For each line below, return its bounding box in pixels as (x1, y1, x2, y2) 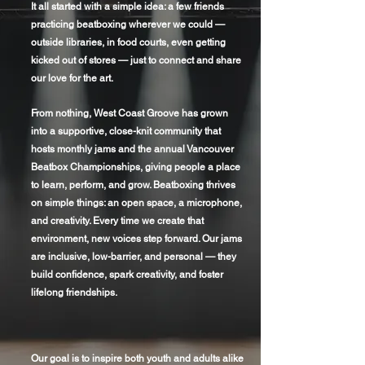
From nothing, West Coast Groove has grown (31, 108, 228, 119)
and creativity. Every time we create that (31, 215, 204, 226)
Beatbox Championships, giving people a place (31, 161, 240, 173)
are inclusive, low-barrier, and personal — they (31, 251, 236, 262)
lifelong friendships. (31, 287, 117, 298)
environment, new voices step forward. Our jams (31, 233, 242, 244)
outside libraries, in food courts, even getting (31, 37, 226, 48)
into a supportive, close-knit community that (31, 125, 221, 137)
